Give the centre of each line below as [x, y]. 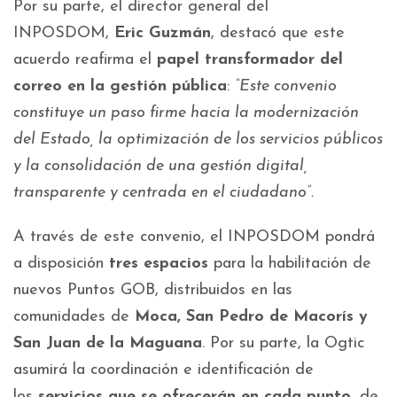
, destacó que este [278, 33]
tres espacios [159, 264]
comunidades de [74, 317]
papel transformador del [250, 60]
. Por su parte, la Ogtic [283, 343]
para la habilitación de [290, 264]
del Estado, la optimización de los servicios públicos [198, 140]
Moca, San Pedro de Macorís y [251, 317]
